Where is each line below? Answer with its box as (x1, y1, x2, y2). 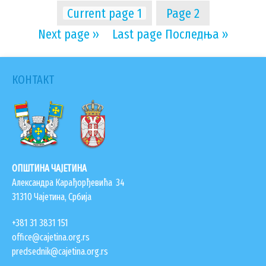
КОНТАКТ (12, 72, 54, 87)
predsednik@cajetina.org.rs (12, 246, 108, 258)
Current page (66, 5, 134, 22)
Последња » (164, 26, 229, 43)
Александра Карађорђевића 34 (12, 177, 125, 189)
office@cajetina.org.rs (12, 232, 90, 243)
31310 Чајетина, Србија (12, 191, 91, 203)
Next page (37, 26, 90, 43)
